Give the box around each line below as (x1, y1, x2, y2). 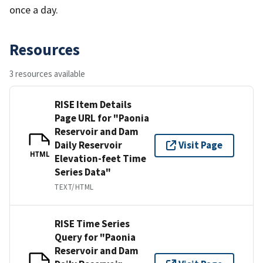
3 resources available (9, 68, 85, 79)
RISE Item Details (55, 97, 131, 111)
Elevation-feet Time (55, 151, 146, 165)
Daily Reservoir (55, 138, 122, 151)
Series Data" (55, 165, 111, 178)
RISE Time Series (55, 217, 130, 230)
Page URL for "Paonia (55, 111, 149, 124)
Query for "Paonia (55, 230, 136, 244)
